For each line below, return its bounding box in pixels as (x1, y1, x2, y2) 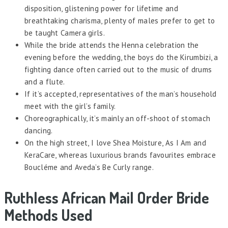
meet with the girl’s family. (24, 101, 116, 111)
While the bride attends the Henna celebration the (24, 40, 199, 50)
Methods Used (4, 205, 93, 225)
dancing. (24, 126, 53, 136)
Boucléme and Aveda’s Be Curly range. (24, 162, 154, 173)
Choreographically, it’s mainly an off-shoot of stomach (24, 113, 211, 124)
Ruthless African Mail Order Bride (4, 188, 209, 208)
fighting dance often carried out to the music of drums (24, 65, 212, 75)
